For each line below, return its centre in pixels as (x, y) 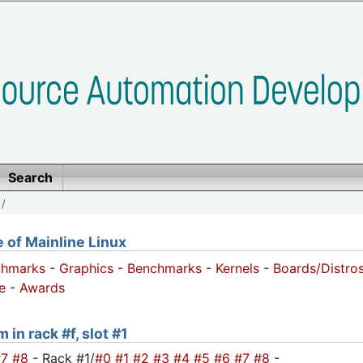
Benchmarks (164, 269)
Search (30, 177)
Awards (42, 288)
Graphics (86, 269)
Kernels (237, 269)
